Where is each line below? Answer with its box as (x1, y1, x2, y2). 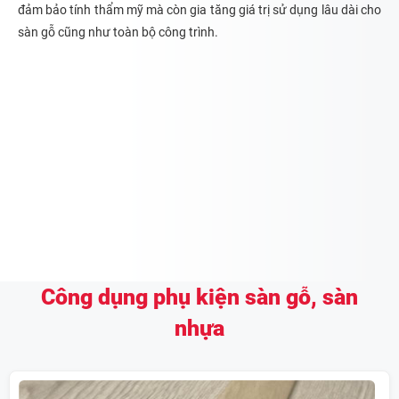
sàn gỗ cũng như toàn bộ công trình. (18, 25, 218, 39)
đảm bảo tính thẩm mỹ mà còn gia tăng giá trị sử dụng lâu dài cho (18, 3, 381, 17)
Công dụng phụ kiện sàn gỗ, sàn (41, 284, 358, 310)
